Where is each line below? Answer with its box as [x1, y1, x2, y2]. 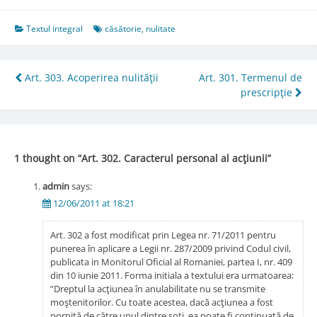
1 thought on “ [13, 151, 81, 165]
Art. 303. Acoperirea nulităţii [22, 71, 158, 85]
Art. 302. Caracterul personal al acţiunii [81, 151, 267, 165]
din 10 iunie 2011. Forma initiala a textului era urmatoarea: [50, 268, 294, 282]
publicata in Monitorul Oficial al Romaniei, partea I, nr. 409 [50, 255, 292, 268]
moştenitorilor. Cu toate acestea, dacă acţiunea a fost [50, 295, 273, 309]
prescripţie [241, 86, 295, 100]
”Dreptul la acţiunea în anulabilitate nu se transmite [50, 282, 265, 295]
